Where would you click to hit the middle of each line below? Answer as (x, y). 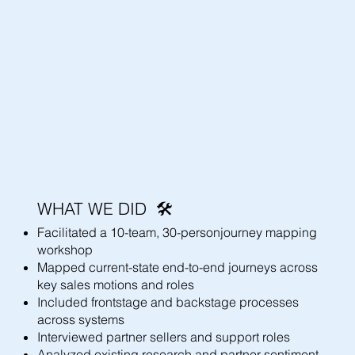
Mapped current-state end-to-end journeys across (177, 267)
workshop (65, 249)
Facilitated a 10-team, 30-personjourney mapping (177, 232)
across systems (80, 319)
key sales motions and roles (115, 284)
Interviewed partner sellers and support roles (163, 336)
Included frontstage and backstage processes (168, 302)
